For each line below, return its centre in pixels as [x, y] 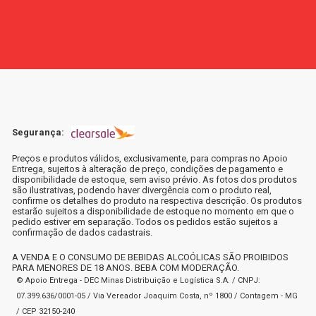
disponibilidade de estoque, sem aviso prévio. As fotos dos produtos [154, 179]
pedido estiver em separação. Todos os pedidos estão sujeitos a [145, 221]
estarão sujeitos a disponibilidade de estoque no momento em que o [153, 211]
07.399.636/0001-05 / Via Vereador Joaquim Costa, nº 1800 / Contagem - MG [157, 296]
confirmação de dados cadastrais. [82, 232]
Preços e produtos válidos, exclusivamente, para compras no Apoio [150, 158]
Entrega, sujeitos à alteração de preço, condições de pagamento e [147, 169]
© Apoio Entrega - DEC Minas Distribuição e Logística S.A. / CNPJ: [138, 281]
